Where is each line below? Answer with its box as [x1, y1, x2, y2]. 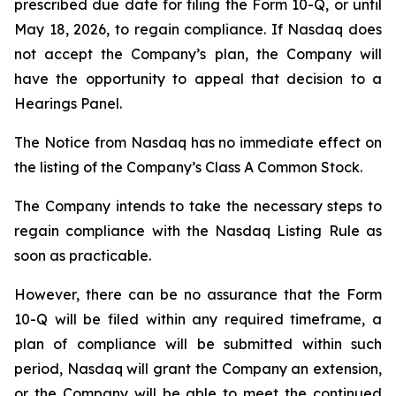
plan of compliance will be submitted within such [14, 335, 382, 353]
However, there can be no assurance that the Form [14, 286, 382, 303]
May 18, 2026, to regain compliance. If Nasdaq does [14, 20, 382, 38]
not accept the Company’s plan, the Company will [14, 45, 382, 63]
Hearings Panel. [14, 95, 122, 112]
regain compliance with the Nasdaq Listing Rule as [14, 222, 382, 240]
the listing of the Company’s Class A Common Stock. [14, 158, 362, 176]
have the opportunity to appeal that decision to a [14, 70, 382, 88]
